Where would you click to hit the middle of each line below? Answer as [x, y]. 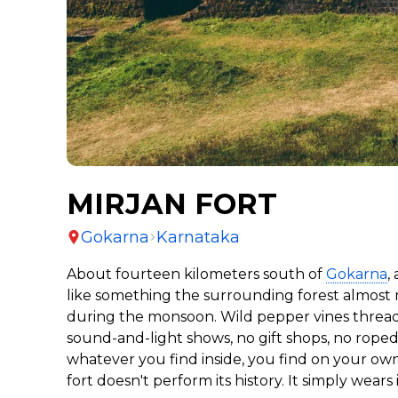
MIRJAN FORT [172, 203]
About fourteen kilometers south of [197, 274]
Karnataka [199, 237]
